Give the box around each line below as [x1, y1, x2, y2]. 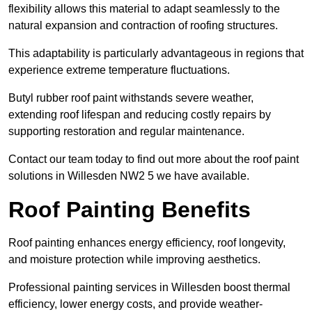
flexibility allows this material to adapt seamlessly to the [8, 3, 280, 15]
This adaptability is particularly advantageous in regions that [8, 47, 304, 60]
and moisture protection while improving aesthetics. [8, 253, 260, 266]
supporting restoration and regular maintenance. [8, 125, 244, 138]
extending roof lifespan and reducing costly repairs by [8, 109, 271, 121]
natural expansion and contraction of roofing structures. [8, 19, 278, 32]
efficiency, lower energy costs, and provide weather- [8, 298, 263, 311]
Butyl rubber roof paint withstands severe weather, [8, 92, 253, 104]
